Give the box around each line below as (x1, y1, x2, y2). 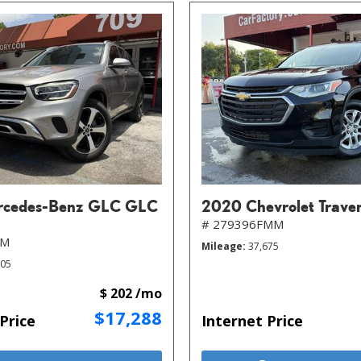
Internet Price (201, 310, 303, 330)
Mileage (201, 239, 243, 253)
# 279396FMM (201, 215, 284, 232)
